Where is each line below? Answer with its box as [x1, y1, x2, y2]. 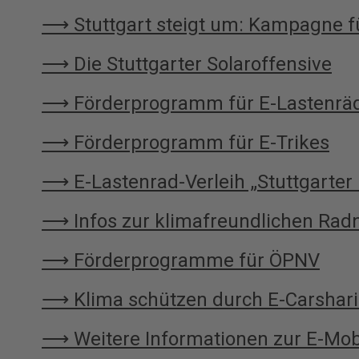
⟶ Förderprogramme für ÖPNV [42, 249, 320, 272]
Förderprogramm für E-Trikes [74, 131, 329, 154]
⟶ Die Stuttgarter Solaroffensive [42, 53, 332, 75]
